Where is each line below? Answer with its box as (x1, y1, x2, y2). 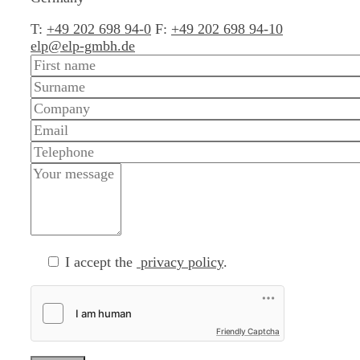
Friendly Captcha (216, 325, 280, 336)
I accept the (61, 253, 137, 270)
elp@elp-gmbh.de (31, 37, 135, 54)
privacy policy (137, 253, 223, 270)
